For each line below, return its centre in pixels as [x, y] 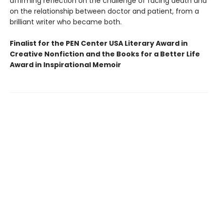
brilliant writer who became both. [66, 22]
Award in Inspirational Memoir [65, 65]
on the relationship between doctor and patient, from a [104, 11]
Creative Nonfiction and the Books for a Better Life [105, 54]
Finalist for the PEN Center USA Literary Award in [99, 44]
